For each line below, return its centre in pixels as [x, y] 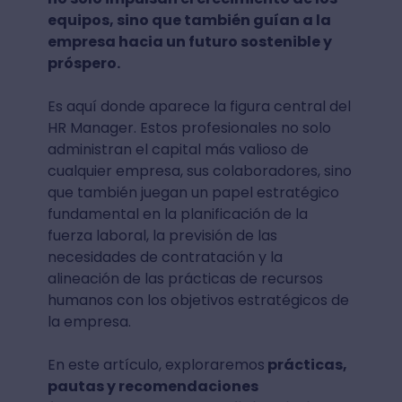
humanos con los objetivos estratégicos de [198, 300]
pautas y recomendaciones [153, 386]
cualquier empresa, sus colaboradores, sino [199, 171]
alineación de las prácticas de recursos [185, 279]
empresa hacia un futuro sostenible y [189, 42]
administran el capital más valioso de [178, 149]
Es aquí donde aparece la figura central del [199, 106]
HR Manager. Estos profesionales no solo [189, 128]
